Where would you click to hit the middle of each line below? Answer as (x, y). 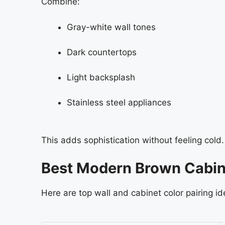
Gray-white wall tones (111, 27)
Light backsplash (101, 77)
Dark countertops (102, 52)
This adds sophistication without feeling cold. (133, 140)
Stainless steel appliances (119, 102)
